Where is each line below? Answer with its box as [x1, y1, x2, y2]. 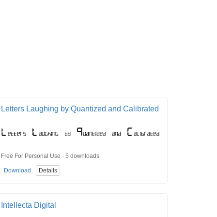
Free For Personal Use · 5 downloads [1, 152, 99, 159]
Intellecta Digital [1, 201, 56, 210]
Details [39, 167, 57, 174]
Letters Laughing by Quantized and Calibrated [1, 105, 159, 113]
